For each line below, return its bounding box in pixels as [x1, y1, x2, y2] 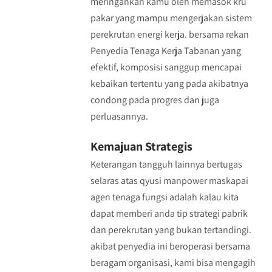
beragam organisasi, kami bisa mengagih [90, 256, 256, 269]
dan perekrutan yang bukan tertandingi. [90, 223, 251, 236]
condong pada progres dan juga [90, 93, 219, 106]
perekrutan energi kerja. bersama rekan [90, 28, 249, 41]
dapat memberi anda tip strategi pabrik [90, 207, 248, 220]
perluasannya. [90, 110, 148, 123]
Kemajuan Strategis [90, 138, 192, 154]
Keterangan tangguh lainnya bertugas [90, 158, 242, 171]
